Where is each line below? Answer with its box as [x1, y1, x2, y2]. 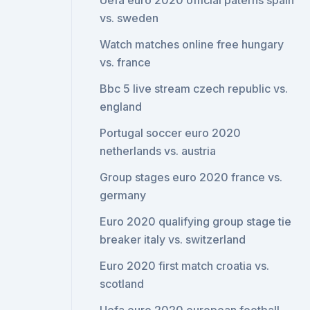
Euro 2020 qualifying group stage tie [100, 215, 292, 228]
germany [100, 188, 147, 202]
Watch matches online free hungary [100, 37, 284, 51]
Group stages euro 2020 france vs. [100, 170, 283, 184]
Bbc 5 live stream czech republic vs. [100, 82, 289, 95]
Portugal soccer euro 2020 [100, 126, 241, 140]
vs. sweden [100, 11, 159, 25]
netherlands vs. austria [100, 144, 217, 158]
